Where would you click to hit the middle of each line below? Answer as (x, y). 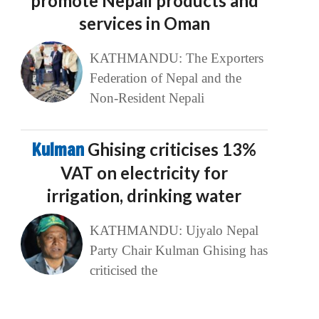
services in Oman (144, 23)
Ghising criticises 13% (172, 150)
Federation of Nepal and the (165, 78)
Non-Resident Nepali (147, 98)
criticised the (123, 271)
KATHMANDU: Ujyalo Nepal (174, 231)
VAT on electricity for (145, 173)
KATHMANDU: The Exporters (176, 58)
